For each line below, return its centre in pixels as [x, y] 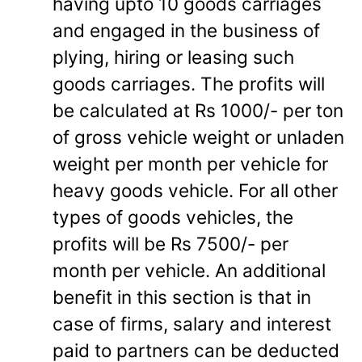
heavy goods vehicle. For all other [196, 190]
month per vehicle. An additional [189, 270]
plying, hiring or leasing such [174, 57]
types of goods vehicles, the [173, 217]
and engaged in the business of [187, 30]
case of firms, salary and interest [192, 323]
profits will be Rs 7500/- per [171, 243]
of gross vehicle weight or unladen [199, 137]
